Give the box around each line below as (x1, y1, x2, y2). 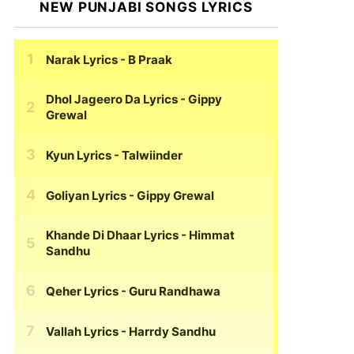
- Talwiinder (111, 147, 183, 163)
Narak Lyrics (46, 51, 118, 67)
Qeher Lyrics (46, 283, 119, 299)
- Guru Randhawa (119, 283, 220, 299)
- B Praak (118, 51, 172, 67)
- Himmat (179, 228, 235, 243)
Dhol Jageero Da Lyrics (46, 92, 178, 107)
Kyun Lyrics (46, 147, 111, 163)
